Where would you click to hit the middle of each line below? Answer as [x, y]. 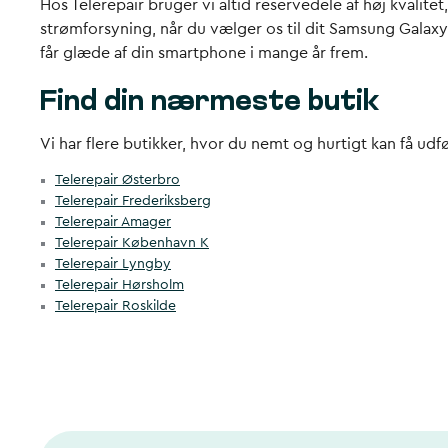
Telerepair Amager [113, 222]
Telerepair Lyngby [113, 264]
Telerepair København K [132, 243]
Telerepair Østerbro [117, 180]
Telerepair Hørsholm [119, 285]
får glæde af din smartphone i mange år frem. [204, 53]
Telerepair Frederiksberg [133, 201]
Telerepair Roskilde [115, 306]
